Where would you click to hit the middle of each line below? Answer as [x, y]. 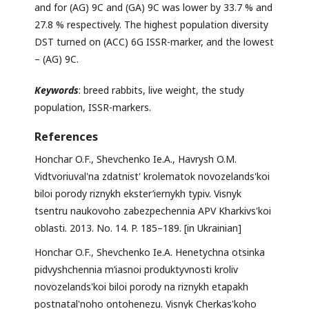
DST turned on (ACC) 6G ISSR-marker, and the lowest [154, 42]
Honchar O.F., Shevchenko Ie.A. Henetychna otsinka [150, 252]
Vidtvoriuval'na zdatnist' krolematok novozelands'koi [152, 177]
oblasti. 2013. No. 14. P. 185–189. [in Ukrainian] [138, 228]
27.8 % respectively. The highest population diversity [151, 25]
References [66, 137]
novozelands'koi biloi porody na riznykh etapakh [141, 287]
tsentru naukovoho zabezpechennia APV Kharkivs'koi [153, 211]
